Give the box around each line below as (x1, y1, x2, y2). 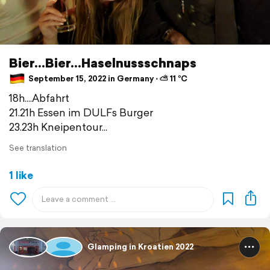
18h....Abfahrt (9, 90, 69, 105)
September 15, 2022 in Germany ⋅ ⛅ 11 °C (27, 73, 187, 85)
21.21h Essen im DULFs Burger (9, 104, 153, 120)
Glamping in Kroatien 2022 (87, 241, 193, 253)
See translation (9, 142, 67, 154)
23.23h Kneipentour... (9, 119, 107, 134)
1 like (9, 167, 33, 183)
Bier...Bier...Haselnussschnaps (9, 54, 196, 72)
